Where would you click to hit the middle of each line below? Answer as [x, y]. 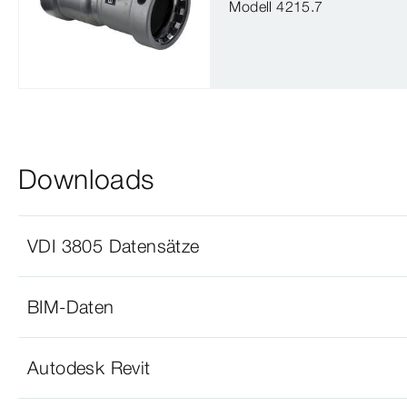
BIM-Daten [71, 307]
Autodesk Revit [89, 367]
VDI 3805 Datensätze [114, 246]
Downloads [86, 179]
